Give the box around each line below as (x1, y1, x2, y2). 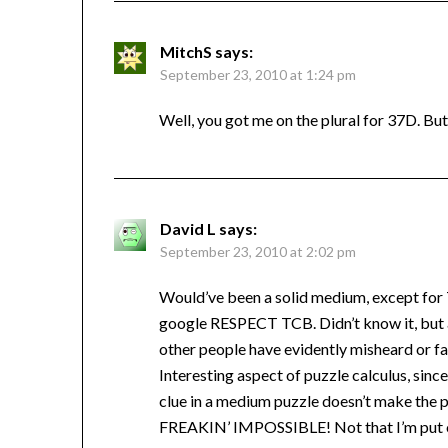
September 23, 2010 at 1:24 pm (160, 66, 357, 84)
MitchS (160, 42, 213, 62)
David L (160, 219, 217, 239)
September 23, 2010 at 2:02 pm (160, 243, 357, 261)
